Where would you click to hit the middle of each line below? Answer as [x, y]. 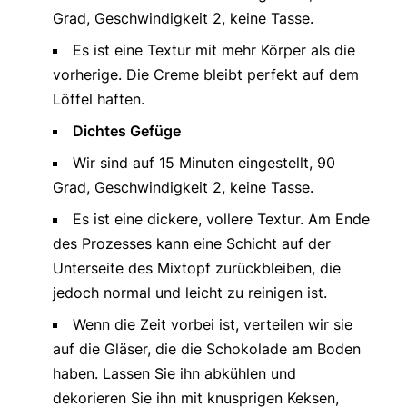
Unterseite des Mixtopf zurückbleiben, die [196, 268]
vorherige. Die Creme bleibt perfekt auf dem [205, 75]
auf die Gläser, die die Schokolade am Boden [206, 349]
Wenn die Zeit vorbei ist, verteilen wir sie [212, 325]
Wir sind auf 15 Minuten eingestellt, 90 [203, 163]
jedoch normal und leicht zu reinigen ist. [189, 293]
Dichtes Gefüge [126, 131]
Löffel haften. [98, 99]
